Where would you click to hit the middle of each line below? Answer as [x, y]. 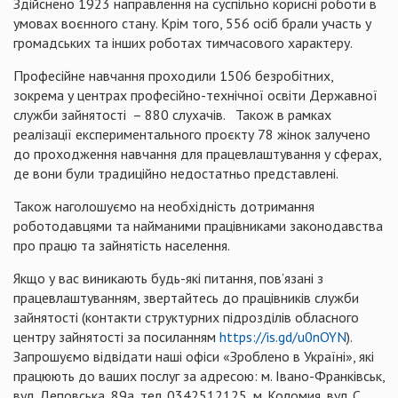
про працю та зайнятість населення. [122, 245]
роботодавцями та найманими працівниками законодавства [198, 226]
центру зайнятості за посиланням [116, 337]
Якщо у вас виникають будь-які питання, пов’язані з [168, 278]
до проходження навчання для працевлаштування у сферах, [197, 154]
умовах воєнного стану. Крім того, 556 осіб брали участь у [192, 23]
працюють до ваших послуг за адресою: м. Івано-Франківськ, [199, 376]
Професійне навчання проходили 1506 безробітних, [173, 76]
